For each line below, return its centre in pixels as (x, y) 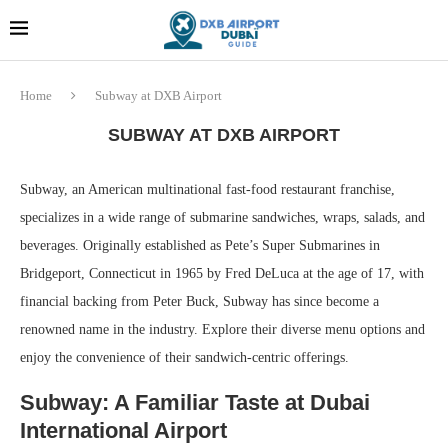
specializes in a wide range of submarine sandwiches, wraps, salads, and (222, 217)
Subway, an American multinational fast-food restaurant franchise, (207, 189)
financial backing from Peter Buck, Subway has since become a (199, 301)
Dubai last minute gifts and (137, 25)
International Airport (123, 430)
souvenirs (137, 47)
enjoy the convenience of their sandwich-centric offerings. (184, 357)
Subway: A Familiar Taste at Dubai (195, 402)
